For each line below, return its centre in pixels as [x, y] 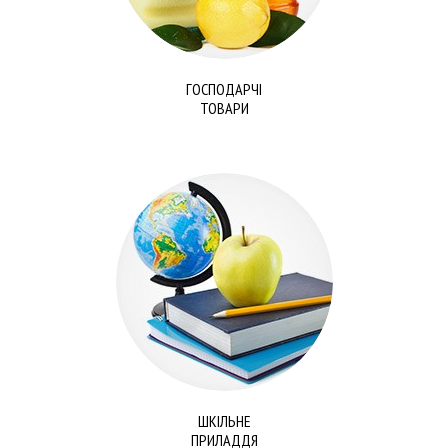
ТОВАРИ [224, 108]
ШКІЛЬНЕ [224, 421]
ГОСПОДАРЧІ [224, 89]
